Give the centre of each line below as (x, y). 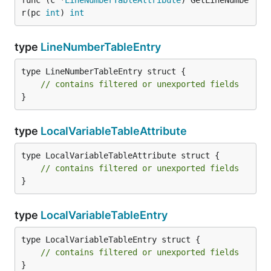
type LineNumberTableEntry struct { (103, 71)
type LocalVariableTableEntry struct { (111, 240)
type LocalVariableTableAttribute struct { (120, 155)
